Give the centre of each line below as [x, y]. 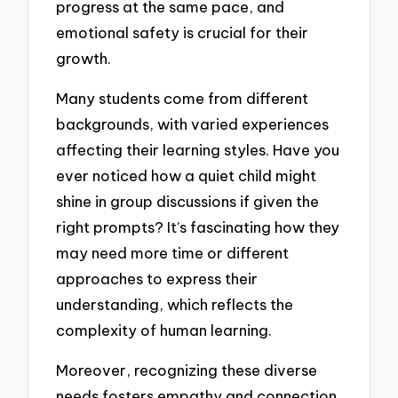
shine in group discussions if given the [188, 201]
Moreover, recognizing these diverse [187, 370]
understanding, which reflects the [175, 304]
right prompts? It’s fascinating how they [198, 227]
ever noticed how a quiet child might [187, 175]
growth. [84, 59]
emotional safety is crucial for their [183, 33]
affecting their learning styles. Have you [198, 149]
